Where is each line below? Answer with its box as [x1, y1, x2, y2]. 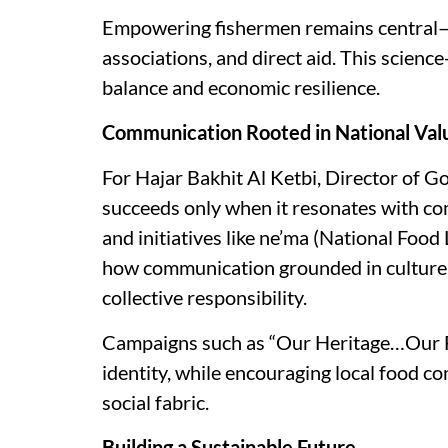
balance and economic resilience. [102, 75, 380, 99]
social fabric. [102, 390, 209, 414]
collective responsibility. [102, 285, 307, 309]
